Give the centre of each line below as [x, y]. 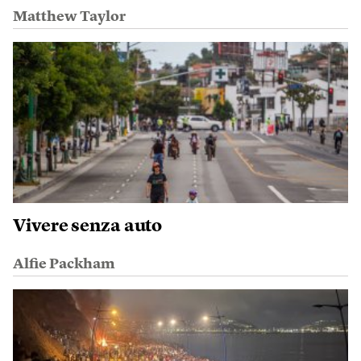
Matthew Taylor [69, 17]
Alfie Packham [64, 264]
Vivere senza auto [88, 226]
